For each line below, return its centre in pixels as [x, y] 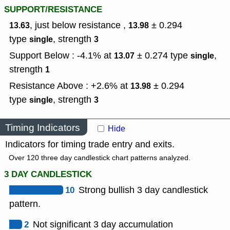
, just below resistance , [79, 25]
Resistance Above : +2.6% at [70, 86]
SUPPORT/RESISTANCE [53, 10]
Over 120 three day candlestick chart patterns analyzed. [100, 158]
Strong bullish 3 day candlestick [143, 190]
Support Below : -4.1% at [62, 56]
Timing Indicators [43, 127]
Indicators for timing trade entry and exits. [90, 145]
